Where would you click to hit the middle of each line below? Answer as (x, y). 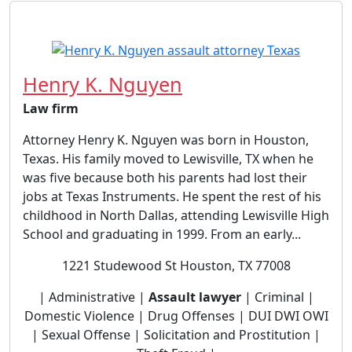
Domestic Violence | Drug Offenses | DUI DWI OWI (176, 315)
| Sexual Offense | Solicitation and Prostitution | (176, 334)
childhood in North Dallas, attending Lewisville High (176, 215)
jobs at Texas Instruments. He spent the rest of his (172, 196)
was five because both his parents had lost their (165, 177)
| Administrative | (93, 297)
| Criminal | (277, 297)
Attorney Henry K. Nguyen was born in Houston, (166, 139)
